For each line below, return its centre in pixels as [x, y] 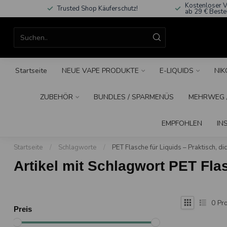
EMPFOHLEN [182, 123]
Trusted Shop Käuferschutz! [97, 9]
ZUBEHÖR [56, 97]
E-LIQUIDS [176, 71]
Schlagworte [78, 147]
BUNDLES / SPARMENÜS [134, 97]
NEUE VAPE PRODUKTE [100, 71]
